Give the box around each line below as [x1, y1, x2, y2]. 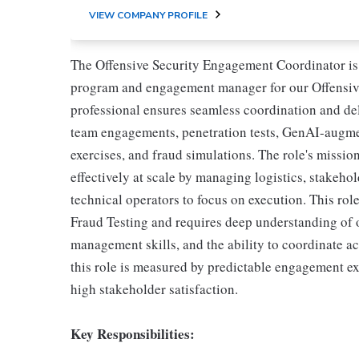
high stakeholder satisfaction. [71, 280, 238, 298]
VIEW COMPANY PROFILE [89, 9, 208, 22]
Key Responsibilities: [71, 324, 195, 344]
